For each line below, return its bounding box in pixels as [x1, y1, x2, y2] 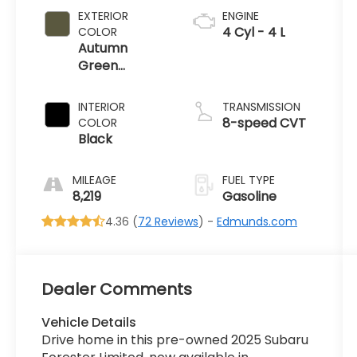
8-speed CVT [222, 113, 306, 132]
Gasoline [222, 186, 277, 206]
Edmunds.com [217, 213, 298, 229]
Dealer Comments [41, 278, 193, 301]
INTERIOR [78, 98, 126, 115]
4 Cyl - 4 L [222, 22, 285, 41]
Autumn [78, 38, 128, 57]
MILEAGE [73, 171, 117, 188]
